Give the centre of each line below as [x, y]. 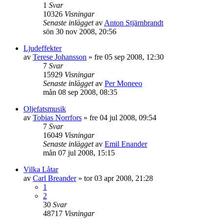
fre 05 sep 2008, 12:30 [129, 57]
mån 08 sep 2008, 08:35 [80, 92]
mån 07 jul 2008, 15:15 [79, 153]
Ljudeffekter [43, 48]
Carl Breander [55, 178]
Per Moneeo [123, 83]
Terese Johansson [60, 57]
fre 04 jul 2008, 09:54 [123, 118]
